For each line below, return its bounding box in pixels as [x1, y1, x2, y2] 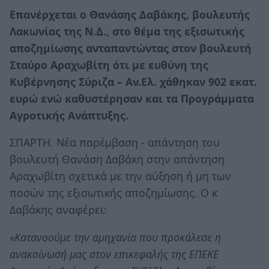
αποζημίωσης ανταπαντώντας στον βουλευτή [10, 40, 252, 55]
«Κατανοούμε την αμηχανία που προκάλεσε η [10, 229, 221, 244]
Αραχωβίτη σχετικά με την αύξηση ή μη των [10, 169, 231, 184]
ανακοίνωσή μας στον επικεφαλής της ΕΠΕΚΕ [10, 246, 219, 261]
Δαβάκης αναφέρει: [10, 202, 107, 217]
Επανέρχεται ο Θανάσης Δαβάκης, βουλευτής [10, 7, 250, 22]
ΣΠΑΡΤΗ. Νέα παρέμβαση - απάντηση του [10, 135, 220, 150]
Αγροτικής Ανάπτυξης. [10, 107, 128, 122]
